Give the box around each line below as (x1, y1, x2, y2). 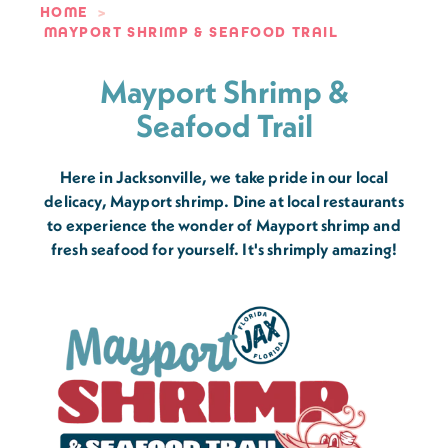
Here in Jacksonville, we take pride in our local (59, 167, 389, 188)
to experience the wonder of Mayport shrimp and (47, 215, 401, 236)
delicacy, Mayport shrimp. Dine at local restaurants (44, 191, 404, 212)
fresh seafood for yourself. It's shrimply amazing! (50, 239, 398, 260)
